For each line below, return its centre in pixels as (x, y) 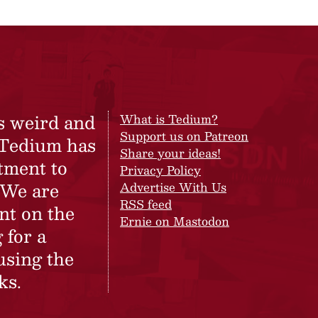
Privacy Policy (160, 170)
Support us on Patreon (184, 136)
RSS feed (146, 204)
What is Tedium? (169, 119)
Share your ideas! (170, 153)
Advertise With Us (173, 187)
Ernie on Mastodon (175, 221)
